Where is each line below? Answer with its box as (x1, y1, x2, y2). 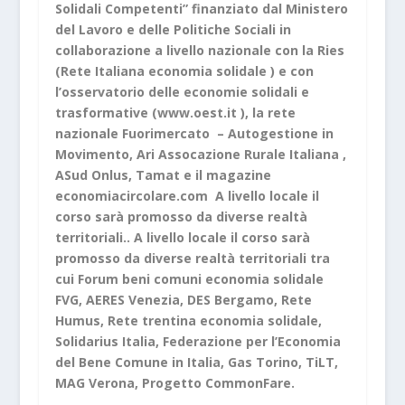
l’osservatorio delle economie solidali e (54, 82, 309, 100)
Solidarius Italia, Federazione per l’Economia (54, 332, 341, 350)
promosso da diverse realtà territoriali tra (54, 249, 330, 267)
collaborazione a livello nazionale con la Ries (54, 41, 344, 59)
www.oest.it (156, 103, 237, 121)
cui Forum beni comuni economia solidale (54, 269, 324, 287)
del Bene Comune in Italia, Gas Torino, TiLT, (54, 353, 338, 371)
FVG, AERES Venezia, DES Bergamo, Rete (54, 290, 312, 308)
